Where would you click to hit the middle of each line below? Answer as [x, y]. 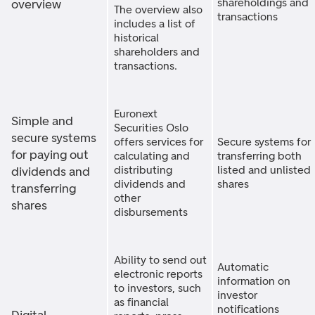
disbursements [151, 212]
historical [136, 38]
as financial [141, 302]
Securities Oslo [151, 128]
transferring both [259, 156]
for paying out [50, 155]
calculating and [152, 156]
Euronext [136, 114]
